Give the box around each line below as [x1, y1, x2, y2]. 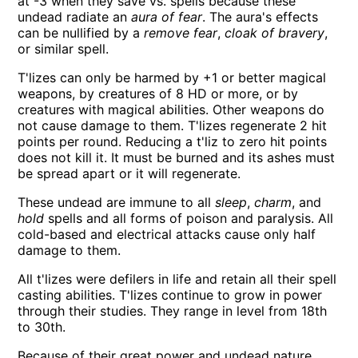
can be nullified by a [18, 25, 145, 42]
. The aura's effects [202, 9, 319, 26]
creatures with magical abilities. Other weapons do [18, 101, 325, 118]
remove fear [144, 25, 218, 42]
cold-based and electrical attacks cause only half [18, 226, 316, 243]
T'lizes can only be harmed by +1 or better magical [18, 70, 327, 86]
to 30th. [18, 319, 66, 336]
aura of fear [131, 9, 203, 26]
